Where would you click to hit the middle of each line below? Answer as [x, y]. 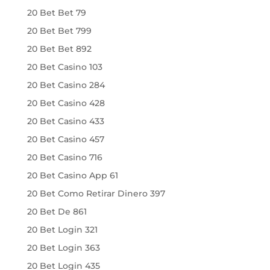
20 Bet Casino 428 [66, 103]
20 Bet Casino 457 [65, 139]
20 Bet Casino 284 [66, 85]
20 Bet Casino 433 [65, 121]
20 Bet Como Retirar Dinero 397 [96, 193]
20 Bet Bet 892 [59, 49]
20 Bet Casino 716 [64, 157]
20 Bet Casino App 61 [72, 175]
